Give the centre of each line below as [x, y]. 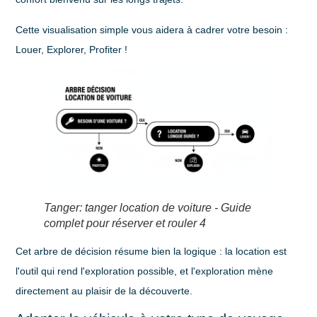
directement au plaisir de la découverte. [104, 290]
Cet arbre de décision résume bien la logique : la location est [151, 251]
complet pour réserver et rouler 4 [125, 223]
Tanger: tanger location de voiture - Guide [148, 207]
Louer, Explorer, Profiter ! [72, 49]
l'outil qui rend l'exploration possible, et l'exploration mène [145, 271]
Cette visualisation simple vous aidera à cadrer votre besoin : [152, 29]
